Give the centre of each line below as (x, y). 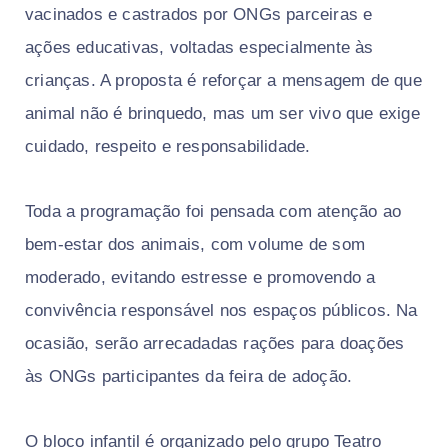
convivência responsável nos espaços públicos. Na (221, 311)
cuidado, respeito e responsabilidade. (168, 147)
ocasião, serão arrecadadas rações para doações (215, 344)
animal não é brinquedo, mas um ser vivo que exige (222, 114)
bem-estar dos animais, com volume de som (195, 245)
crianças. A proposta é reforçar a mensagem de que (223, 81)
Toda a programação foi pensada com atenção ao (213, 212)
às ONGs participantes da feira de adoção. (189, 377)
